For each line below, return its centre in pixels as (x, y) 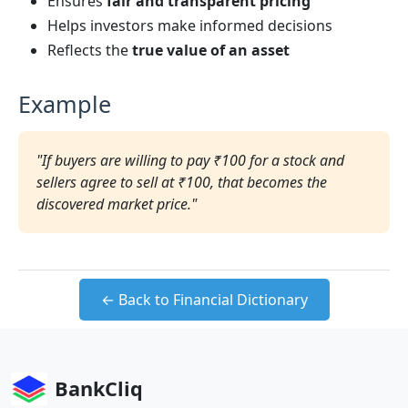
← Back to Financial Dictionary (204, 300)
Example (65, 104)
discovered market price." (117, 204)
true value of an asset (211, 50)
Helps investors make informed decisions (190, 25)
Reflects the (90, 50)
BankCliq (99, 388)
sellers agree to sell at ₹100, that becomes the (182, 182)
